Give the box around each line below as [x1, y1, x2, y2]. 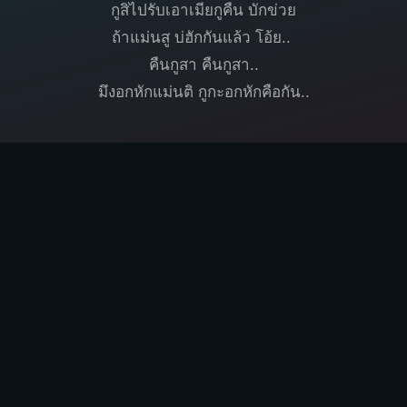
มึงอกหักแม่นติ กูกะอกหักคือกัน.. [97, 83, 310, 101]
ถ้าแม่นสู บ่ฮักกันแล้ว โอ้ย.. [112, 28, 295, 46]
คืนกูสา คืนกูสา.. [148, 55, 259, 74]
